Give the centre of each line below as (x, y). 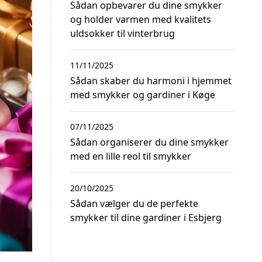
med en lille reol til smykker (131, 156)
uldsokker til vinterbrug (123, 33)
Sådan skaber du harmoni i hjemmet (151, 81)
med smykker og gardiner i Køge (143, 95)
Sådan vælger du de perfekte (134, 204)
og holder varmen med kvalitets (141, 19)
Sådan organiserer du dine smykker (149, 142)
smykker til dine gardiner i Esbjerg (146, 218)
